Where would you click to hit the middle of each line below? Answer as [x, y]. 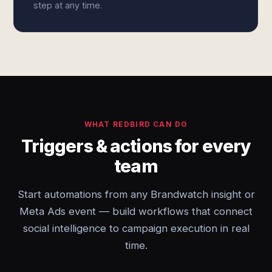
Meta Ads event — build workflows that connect [136, 211]
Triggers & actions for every [136, 146]
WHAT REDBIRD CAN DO [136, 124]
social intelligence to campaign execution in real [136, 228]
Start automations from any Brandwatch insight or [136, 194]
